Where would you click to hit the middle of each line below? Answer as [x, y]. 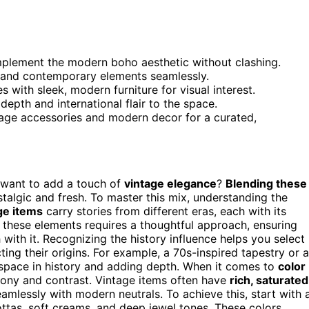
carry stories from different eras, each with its [165, 211]
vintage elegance [170, 183]
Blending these [266, 183]
